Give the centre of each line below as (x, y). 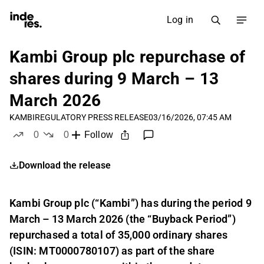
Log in (180, 20)
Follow (98, 135)
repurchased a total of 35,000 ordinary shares (119, 235)
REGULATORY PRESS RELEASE (92, 117)
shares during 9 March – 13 (114, 79)
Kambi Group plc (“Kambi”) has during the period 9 (131, 203)
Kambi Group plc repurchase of (128, 57)
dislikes (82, 146)
